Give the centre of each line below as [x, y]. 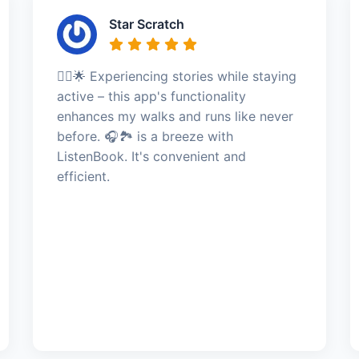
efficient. [83, 176]
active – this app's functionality [151, 96]
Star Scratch [146, 24]
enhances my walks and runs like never [175, 116]
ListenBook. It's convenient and [151, 156]
